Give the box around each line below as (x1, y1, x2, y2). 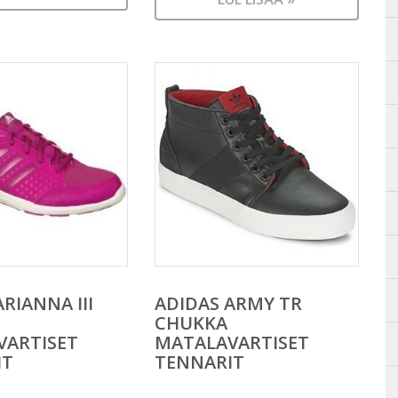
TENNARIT (154, 349, 244, 374)
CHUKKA (154, 310, 227, 335)
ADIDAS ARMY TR (154, 291, 302, 315)
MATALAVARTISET (154, 330, 309, 354)
